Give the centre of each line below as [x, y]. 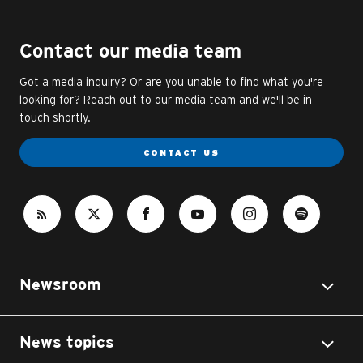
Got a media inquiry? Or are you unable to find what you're [171, 82]
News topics [67, 343]
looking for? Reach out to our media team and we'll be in [166, 100]
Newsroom [60, 285]
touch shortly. [55, 117]
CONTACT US [181, 152]
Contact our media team [130, 52]
